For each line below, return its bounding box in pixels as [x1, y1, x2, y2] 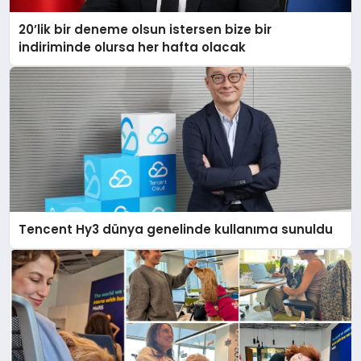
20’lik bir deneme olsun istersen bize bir [19, 20, 272, 38]
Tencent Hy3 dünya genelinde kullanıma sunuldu [19, 221, 334, 239]
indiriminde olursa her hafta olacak [19, 38, 247, 56]
